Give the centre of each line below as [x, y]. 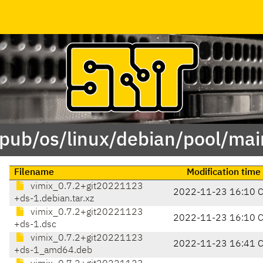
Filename [34, 173]
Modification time [223, 173]
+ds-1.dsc [35, 225]
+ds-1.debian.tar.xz [54, 199]
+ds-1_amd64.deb [53, 251]
